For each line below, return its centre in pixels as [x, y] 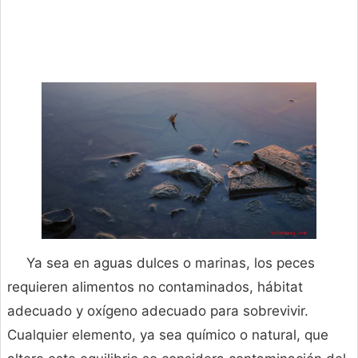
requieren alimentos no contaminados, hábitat [155, 287]
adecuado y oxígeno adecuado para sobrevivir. [158, 311]
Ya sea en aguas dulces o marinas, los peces [171, 263]
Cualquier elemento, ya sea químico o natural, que [168, 335]
